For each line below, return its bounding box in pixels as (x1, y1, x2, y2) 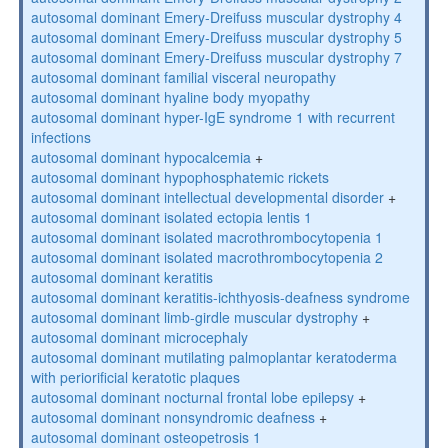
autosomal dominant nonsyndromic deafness (30, 407, 315, 427)
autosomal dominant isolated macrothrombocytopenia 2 (30, 247, 383, 267)
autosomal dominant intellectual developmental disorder (30, 187, 384, 207)
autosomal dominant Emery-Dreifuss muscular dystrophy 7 (30, 47, 402, 67)
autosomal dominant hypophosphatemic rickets (30, 167, 329, 187)
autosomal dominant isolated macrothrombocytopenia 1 (30, 227, 383, 247)
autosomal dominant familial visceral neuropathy (30, 67, 336, 87)
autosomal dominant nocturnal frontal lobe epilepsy (30, 387, 354, 407)
